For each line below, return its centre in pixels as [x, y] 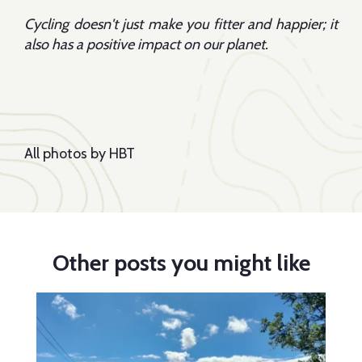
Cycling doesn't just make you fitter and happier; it [181, 25]
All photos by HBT [80, 154]
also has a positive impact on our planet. [146, 45]
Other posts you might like [181, 263]
